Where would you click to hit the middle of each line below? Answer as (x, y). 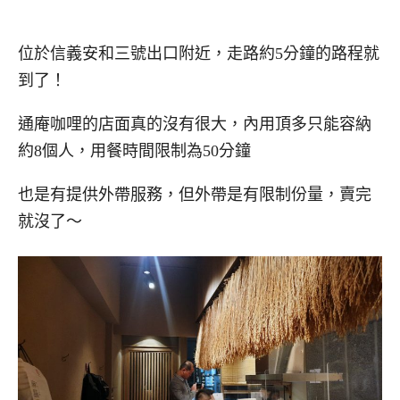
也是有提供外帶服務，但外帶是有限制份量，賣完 (195, 194)
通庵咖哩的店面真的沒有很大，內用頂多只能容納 (195, 125)
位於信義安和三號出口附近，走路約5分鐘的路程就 (199, 54)
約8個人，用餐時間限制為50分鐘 (134, 151)
